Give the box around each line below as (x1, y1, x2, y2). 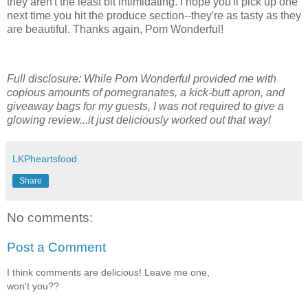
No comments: (7, 210, 93, 225)
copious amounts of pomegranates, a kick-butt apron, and (7, 86, 285, 98)
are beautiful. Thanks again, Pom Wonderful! (7, 23, 223, 35)
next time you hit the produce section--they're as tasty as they (7, 9, 301, 21)
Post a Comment (7, 240, 106, 255)
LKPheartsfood (12, 153, 77, 164)
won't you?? (7, 280, 59, 291)
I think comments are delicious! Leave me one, (7, 266, 210, 278)
